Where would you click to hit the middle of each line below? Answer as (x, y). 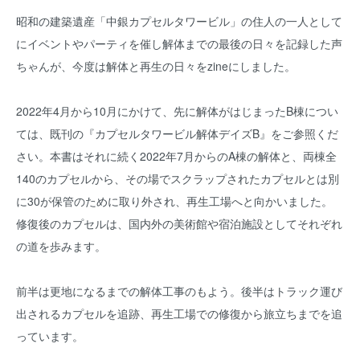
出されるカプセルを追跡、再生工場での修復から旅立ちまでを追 (179, 313)
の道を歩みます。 (61, 246)
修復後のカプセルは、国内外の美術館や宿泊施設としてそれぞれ (179, 223)
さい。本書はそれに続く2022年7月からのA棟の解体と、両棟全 (176, 156)
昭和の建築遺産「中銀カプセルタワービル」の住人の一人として (179, 21)
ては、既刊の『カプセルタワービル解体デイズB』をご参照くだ (177, 133)
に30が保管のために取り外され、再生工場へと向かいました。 (174, 201)
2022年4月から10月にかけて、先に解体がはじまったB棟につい (177, 111)
